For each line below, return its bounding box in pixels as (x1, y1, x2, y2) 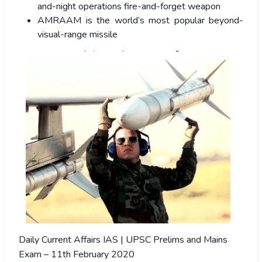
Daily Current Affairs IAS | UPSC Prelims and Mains (19, 233, 227, 247)
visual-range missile (37, 28, 118, 42)
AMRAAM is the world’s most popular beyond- (37, 14, 243, 27)
